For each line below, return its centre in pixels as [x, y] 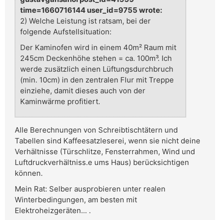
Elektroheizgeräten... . [53, 211]
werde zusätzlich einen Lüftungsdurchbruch [97, 69]
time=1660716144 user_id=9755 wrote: [91, 10]
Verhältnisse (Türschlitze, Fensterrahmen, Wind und [105, 152]
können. [29, 173]
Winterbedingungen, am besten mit [76, 200]
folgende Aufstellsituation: [66, 32]
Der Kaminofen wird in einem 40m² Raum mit [98, 48]
